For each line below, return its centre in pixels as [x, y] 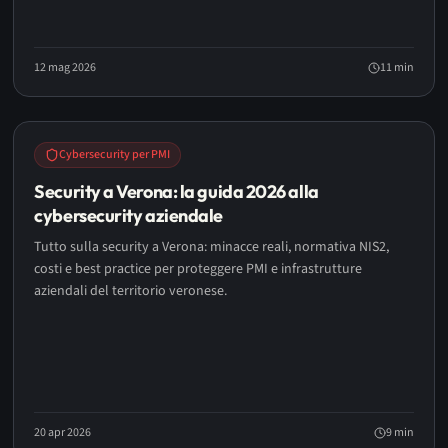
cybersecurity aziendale [128, 215]
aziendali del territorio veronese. [131, 291]
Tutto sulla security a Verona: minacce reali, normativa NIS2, [212, 247]
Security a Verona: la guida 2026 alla [176, 191]
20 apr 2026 [63, 432]
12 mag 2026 [65, 67]
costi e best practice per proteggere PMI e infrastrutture [198, 269]
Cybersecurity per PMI [115, 154]
